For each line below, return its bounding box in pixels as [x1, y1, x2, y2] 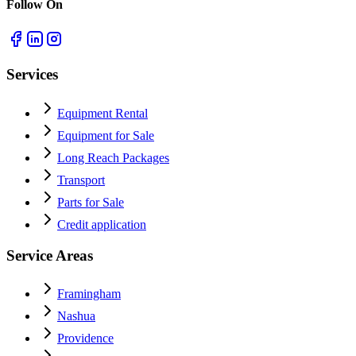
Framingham [57, 287, 121, 301]
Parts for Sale [57, 195, 124, 210]
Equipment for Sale [57, 129, 154, 143]
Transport [57, 173, 105, 188]
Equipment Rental [57, 106, 148, 121]
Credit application [57, 218, 146, 232]
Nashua [57, 309, 95, 323]
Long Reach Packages [57, 151, 169, 165]
